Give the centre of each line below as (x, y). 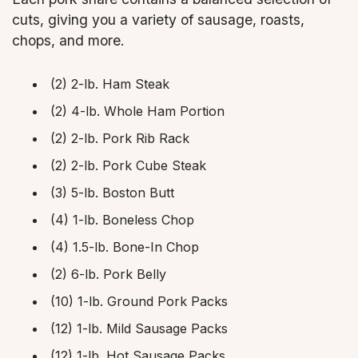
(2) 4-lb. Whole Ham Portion (137, 111)
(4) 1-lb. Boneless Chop (122, 220)
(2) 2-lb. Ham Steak (110, 84)
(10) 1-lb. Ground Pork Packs (139, 302)
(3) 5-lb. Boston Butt (112, 193)
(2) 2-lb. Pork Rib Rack (120, 139)
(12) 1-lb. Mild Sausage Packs (139, 329)
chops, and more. (68, 40)
